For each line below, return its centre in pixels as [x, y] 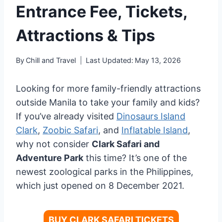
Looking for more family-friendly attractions [108, 88]
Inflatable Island [155, 130]
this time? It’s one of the [135, 158]
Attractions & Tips [85, 35]
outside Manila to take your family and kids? [108, 102]
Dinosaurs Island [151, 116]
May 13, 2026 [158, 60]
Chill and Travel [51, 60]
